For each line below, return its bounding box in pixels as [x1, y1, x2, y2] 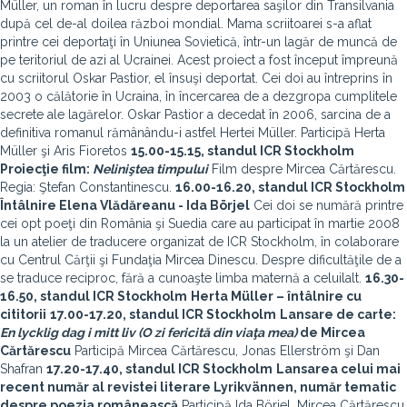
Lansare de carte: [280, 307, 396, 322]
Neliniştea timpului [93, 162, 208, 176]
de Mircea [297, 325, 365, 340]
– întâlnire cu [273, 289, 362, 303]
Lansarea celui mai [276, 362, 401, 376]
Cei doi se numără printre [250, 198, 403, 213]
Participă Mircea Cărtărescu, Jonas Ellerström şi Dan [71, 343, 380, 358]
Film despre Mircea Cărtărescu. [208, 162, 396, 176]
